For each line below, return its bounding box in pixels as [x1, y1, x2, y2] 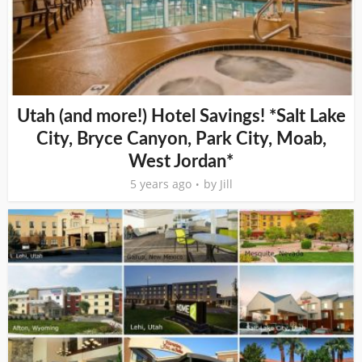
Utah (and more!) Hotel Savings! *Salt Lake [16, 107, 346, 125]
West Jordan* [128, 153, 234, 170]
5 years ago [129, 176, 192, 192]
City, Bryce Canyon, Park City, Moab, [36, 130, 326, 148]
